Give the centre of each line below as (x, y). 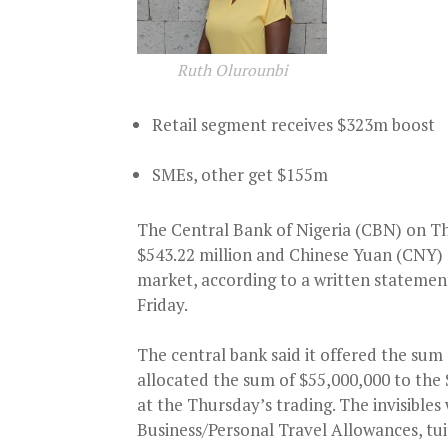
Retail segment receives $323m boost (293, 125)
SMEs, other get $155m (240, 175)
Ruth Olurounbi (232, 70)
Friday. (162, 305)
